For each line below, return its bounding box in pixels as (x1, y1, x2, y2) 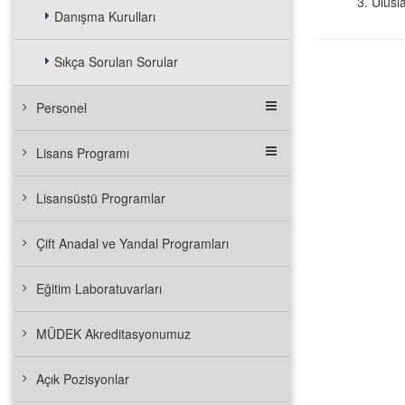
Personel (36, 99, 87, 117)
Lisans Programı (36, 144, 129, 162)
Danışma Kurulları (54, 7, 155, 25)
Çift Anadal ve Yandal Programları (36, 234, 229, 252)
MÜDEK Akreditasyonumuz (36, 325, 191, 343)
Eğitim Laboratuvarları (36, 279, 162, 297)
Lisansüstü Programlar (36, 189, 165, 207)
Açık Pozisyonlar (36, 370, 129, 388)
